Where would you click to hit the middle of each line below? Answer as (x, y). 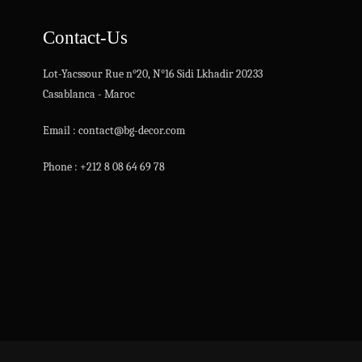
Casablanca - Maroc (88, 94)
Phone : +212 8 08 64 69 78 (103, 167)
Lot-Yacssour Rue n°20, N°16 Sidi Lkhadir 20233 (152, 74)
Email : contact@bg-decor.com (114, 130)
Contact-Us (85, 38)
